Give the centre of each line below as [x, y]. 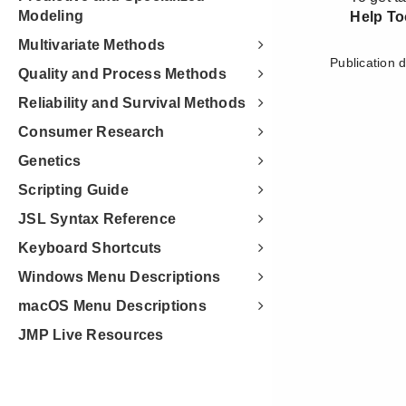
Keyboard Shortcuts [90, 248]
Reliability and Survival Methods [132, 103]
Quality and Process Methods [122, 74]
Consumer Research [92, 132]
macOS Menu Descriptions [112, 306]
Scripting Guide [73, 190]
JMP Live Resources [91, 335]
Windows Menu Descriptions [120, 277]
